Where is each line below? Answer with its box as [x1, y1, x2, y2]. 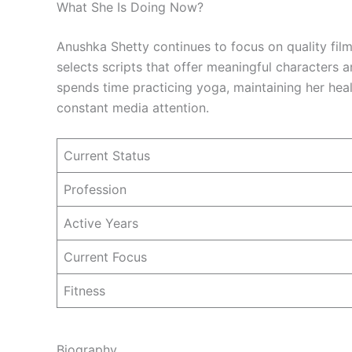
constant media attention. [57, 99, 209, 115]
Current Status [64, 147, 150, 163]
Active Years [64, 214, 138, 231]
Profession [64, 181, 126, 197]
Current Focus [64, 248, 147, 265]
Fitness [64, 282, 105, 299]
